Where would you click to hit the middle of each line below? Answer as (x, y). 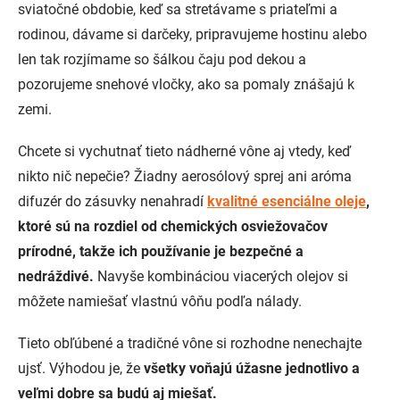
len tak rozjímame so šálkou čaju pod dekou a (162, 59)
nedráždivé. (58, 276)
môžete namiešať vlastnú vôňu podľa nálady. (162, 301)
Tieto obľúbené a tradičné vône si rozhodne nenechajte (190, 343)
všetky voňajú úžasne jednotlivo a (250, 368)
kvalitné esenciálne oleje (287, 201)
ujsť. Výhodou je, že (79, 368)
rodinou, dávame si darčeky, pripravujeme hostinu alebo (192, 34)
